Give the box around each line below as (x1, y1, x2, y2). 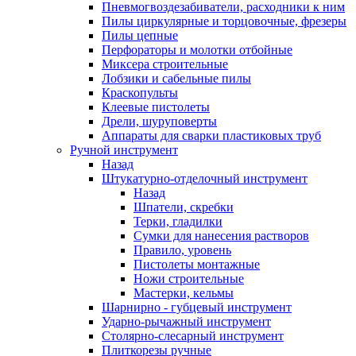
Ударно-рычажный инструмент (102, 315, 271, 328)
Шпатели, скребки (133, 200, 234, 214)
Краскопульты (102, 86, 178, 99)
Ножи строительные (133, 272, 244, 285)
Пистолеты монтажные (133, 257, 260, 271)
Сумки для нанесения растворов (133, 229, 309, 242)
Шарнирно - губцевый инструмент (102, 300, 292, 314)
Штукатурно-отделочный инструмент (102, 172, 308, 185)
